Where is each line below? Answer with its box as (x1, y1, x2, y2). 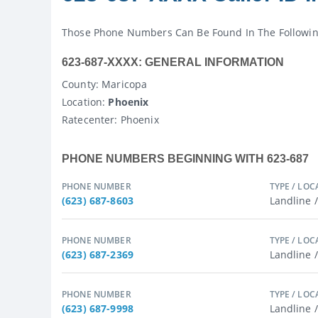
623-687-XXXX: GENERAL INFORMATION (62, 56, 284, 68)
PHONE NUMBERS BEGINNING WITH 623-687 (62, 153, 309, 165)
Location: (62, 95, 106, 109)
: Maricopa (95, 77, 148, 91)
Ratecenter (62, 113, 115, 126)
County (62, 77, 96, 91)
